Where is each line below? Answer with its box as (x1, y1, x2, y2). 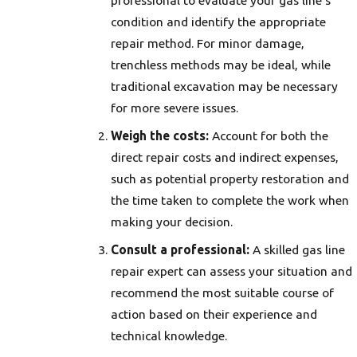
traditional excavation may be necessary (111, 79, 339, 94)
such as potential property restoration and (111, 171, 350, 186)
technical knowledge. (111, 328, 228, 343)
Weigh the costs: (111, 128, 210, 143)
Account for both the (209, 128, 329, 143)
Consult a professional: (111, 241, 250, 257)
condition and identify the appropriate (111, 14, 327, 29)
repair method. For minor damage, (111, 36, 305, 51)
